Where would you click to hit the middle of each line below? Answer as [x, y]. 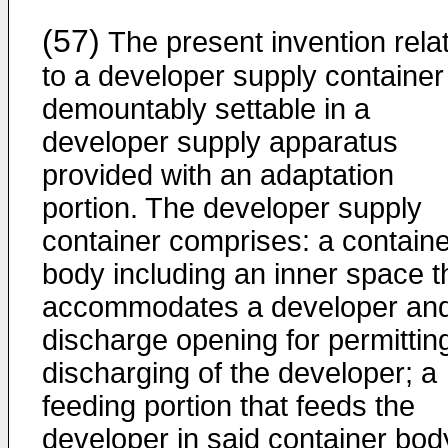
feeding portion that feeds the [228, 406]
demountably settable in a [206, 109]
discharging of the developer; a [239, 373]
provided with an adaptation [218, 175]
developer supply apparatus [220, 142]
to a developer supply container [243, 76]
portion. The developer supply [232, 208]
